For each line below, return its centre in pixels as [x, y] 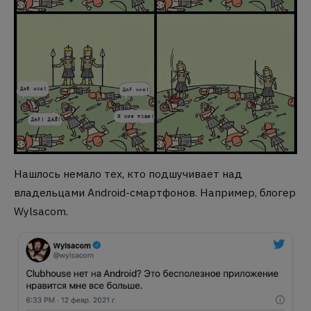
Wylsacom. [41, 211]
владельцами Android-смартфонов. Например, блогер [155, 193]
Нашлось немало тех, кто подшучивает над [128, 174]
